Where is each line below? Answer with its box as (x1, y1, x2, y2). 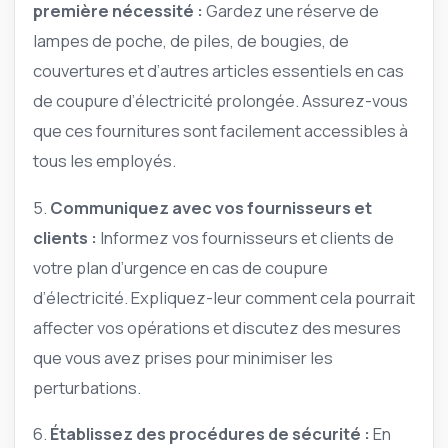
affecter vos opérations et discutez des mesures (33, 315, 401, 339)
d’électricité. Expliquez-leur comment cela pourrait (33, 285, 415, 309)
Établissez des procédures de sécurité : (50, 422, 370, 446)
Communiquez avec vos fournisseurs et (50, 195, 372, 219)
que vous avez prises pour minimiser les (33, 345, 333, 369)
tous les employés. (33, 149, 176, 173)
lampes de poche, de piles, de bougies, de (33, 29, 349, 53)
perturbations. (33, 375, 141, 399)
